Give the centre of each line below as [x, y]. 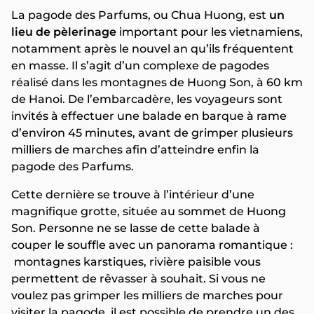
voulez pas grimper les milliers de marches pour [147, 296]
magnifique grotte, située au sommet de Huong [149, 212]
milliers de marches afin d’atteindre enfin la [135, 150]
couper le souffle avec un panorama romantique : [152, 245]
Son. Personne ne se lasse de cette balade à [136, 228]
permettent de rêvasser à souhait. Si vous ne [138, 279]
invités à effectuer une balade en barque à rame [149, 116]
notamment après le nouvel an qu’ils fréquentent [152, 49]
